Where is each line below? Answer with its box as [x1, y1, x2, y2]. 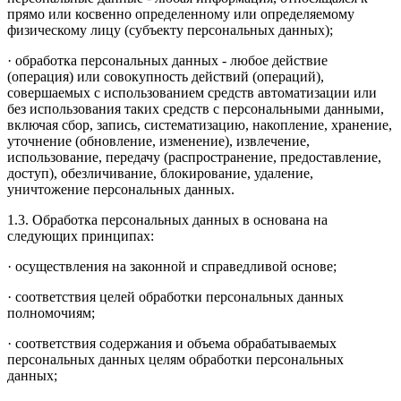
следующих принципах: [7, 227, 154, 243]
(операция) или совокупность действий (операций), [7, 68, 324, 84]
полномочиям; [7, 304, 95, 320]
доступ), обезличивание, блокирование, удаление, [7, 165, 313, 181]
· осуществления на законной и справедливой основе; [7, 258, 337, 274]
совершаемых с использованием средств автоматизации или [7, 84, 377, 100]
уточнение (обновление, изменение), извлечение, [7, 132, 310, 149]
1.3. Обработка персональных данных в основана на [7, 211, 328, 227]
